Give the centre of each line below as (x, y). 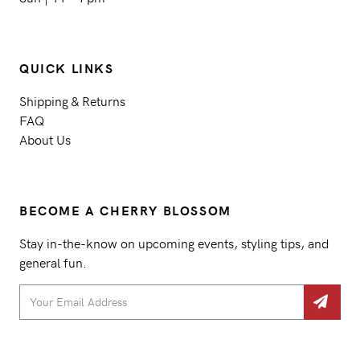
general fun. (53, 262)
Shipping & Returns (72, 100)
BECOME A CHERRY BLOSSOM (125, 210)
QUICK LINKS (67, 67)
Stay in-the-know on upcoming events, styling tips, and (174, 242)
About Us (45, 139)
